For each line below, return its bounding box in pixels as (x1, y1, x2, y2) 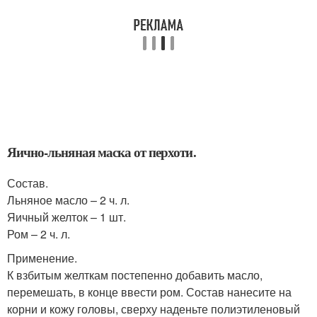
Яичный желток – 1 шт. (7, 209, 126, 225)
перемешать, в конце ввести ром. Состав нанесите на (7, 284, 292, 300)
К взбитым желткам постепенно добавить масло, (7, 267, 263, 283)
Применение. (7, 250, 77, 266)
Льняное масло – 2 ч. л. (7, 192, 129, 208)
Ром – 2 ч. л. (7, 226, 70, 242)
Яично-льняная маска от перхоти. (7, 142, 196, 161)
